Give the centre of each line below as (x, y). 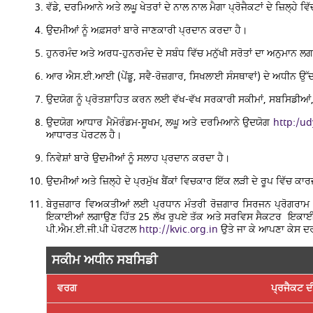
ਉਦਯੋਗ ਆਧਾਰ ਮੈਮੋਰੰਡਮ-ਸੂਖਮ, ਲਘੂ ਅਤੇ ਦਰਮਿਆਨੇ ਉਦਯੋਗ (160, 123)
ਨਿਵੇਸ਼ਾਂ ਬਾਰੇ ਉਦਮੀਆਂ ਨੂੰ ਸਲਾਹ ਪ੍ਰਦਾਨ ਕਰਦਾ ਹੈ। (138, 158)
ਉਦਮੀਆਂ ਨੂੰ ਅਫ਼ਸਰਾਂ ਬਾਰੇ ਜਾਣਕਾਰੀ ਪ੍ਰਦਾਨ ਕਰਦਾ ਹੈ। (147, 30)
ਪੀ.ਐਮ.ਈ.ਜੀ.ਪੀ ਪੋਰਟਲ (93, 230)
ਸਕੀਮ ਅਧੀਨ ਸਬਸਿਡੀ (105, 260)
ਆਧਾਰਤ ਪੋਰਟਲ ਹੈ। (84, 135)
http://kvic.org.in (179, 230)
